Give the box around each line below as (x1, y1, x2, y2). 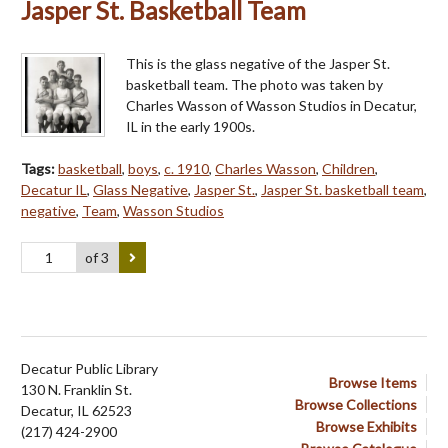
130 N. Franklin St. (21, 381, 132, 399)
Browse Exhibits (316, 418, 417, 436)
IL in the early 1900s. (126, 117, 255, 135)
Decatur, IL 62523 (21, 402, 132, 420)
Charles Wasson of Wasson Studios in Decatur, (126, 96, 417, 114)
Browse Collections (295, 396, 417, 414)
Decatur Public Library (21, 360, 158, 378)
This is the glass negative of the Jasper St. (126, 54, 390, 72)
